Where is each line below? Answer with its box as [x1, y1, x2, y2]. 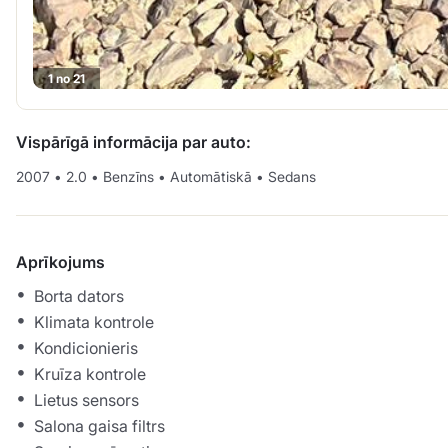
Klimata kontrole [34, 312, 154, 333]
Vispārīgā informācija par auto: [16, 132, 251, 153]
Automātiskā [166, 168, 256, 186]
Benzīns [99, 168, 158, 186]
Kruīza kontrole [34, 364, 146, 385]
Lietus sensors [34, 390, 139, 411]
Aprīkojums [16, 252, 105, 273]
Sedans [264, 168, 316, 186]
